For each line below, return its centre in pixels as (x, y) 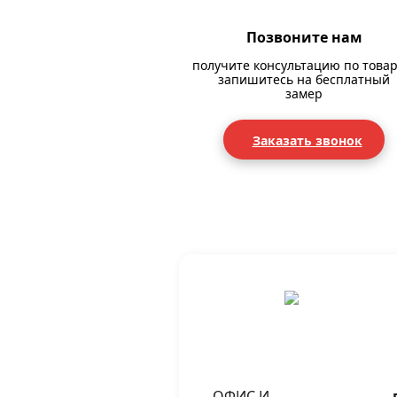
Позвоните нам (304, 37)
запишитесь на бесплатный (304, 79)
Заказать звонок (307, 140)
